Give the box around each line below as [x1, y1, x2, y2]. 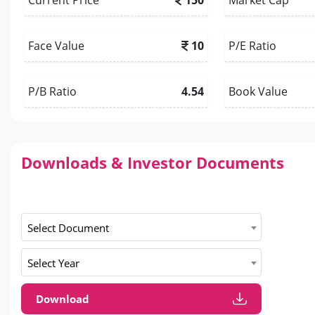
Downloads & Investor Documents [21, 151, 284, 173]
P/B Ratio [28, 83, 77, 99]
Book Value [229, 83, 288, 99]
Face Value [28, 37, 84, 53]
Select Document [27, 221, 109, 236]
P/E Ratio [229, 37, 277, 53]
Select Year [27, 256, 79, 271]
